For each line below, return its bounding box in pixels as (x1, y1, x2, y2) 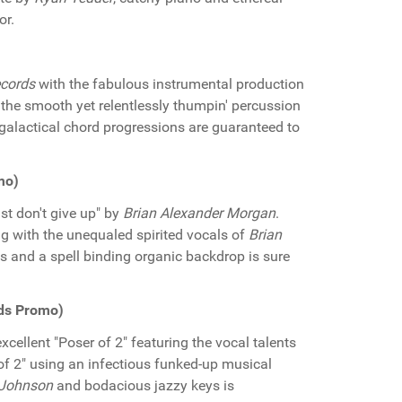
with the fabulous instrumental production (35, 75, 304, 92)
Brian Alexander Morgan (123, 205, 275, 222)
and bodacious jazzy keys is (53, 377, 234, 394)
